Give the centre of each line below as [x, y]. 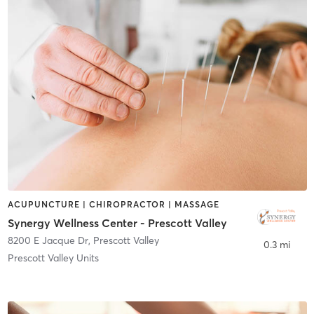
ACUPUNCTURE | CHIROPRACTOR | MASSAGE [113, 205]
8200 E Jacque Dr [48, 240]
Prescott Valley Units [53, 258]
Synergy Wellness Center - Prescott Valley [117, 223]
